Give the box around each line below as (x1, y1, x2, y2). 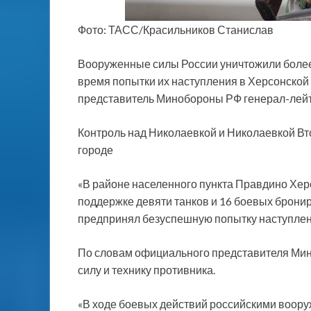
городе (78, 142, 113, 156)
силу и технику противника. (78, 262, 215, 276)
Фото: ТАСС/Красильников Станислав (78, 22, 274, 36)
